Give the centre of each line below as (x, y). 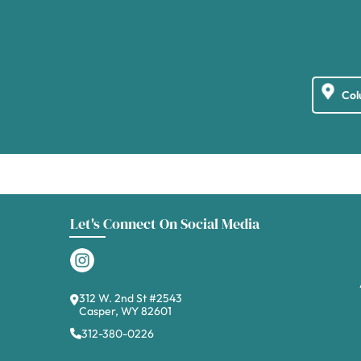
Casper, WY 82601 (125, 311)
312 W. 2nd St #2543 (131, 298)
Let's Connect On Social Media (165, 224)
